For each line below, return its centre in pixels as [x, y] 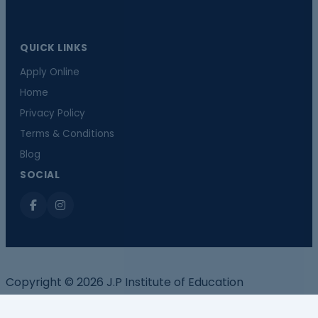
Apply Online [50, 72]
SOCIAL [40, 175]
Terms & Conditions [67, 134]
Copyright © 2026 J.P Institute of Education [125, 282]
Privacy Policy [53, 113]
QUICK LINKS [54, 48]
